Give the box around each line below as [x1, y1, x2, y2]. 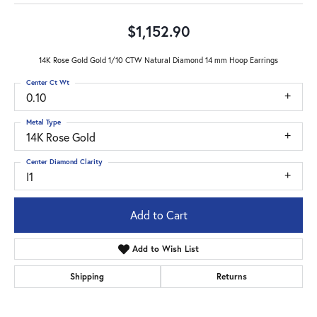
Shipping [70, 271, 105, 282]
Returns [216, 271, 247, 282]
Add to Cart [129, 207, 188, 223]
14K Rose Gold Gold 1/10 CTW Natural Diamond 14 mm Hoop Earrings [39, 54, 278, 65]
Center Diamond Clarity [26, 156, 103, 166]
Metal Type [26, 117, 61, 127]
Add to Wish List [132, 243, 200, 255]
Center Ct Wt [26, 77, 69, 87]
